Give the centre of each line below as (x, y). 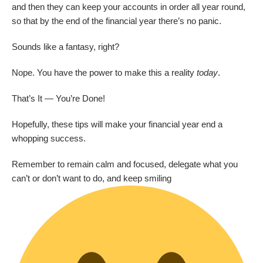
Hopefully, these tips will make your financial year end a (117, 125)
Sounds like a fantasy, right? (65, 47)
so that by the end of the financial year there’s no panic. (117, 21)
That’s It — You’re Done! (58, 99)
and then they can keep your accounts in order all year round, (129, 7)
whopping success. (49, 139)
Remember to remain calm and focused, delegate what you (125, 165)
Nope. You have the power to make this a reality (104, 73)
